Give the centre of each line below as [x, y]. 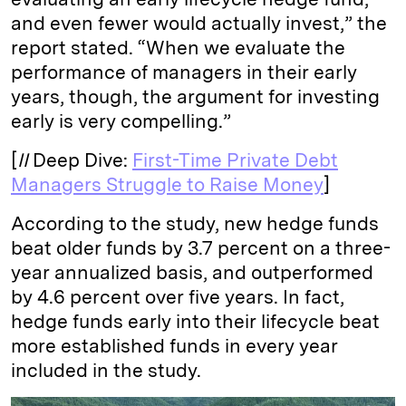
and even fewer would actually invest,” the [199, 23]
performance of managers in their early [184, 72]
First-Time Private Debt [235, 159]
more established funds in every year [174, 345]
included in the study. [106, 370]
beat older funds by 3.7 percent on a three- [201, 247]
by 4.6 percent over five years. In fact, [178, 296]
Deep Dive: [82, 159]
